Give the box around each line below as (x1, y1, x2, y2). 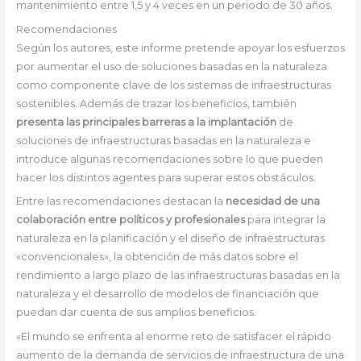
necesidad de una (225, 195, 320, 208)
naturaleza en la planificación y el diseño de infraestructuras (15, 232, 325, 245)
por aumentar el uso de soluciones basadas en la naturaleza (15, 60, 327, 73)
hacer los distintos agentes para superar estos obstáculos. (15, 171, 318, 184)
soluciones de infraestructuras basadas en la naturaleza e (15, 134, 311, 147)
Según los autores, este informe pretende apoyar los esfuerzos (15, 41, 345, 54)
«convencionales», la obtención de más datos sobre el (15, 251, 298, 263)
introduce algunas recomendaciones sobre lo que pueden (15, 152, 323, 165)
